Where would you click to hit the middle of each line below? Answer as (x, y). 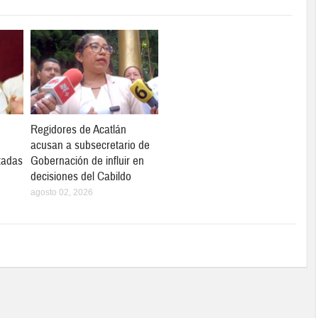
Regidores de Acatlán (79, 129)
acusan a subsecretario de (91, 145)
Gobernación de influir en (88, 160)
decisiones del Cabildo (81, 176)
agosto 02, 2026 (62, 192)
